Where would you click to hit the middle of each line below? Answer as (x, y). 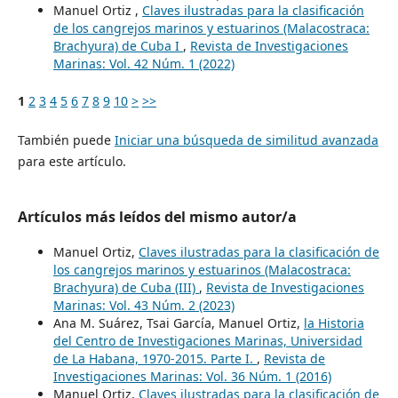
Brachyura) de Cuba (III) (126, 287)
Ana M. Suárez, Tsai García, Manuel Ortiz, (178, 322)
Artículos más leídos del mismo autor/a (157, 216)
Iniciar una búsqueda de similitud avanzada (246, 139)
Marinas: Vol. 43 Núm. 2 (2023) (143, 305)
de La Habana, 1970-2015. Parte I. (155, 358)
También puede (66, 139)
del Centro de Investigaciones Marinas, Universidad (207, 340)
